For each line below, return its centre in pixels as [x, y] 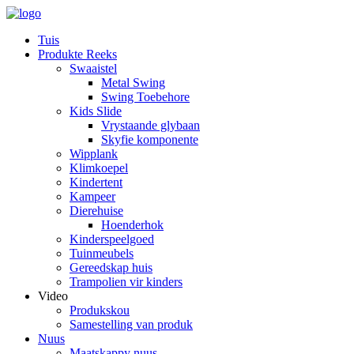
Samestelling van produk [131, 324]
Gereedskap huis [111, 267]
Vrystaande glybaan [151, 125]
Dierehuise [96, 211]
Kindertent [96, 182]
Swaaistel [93, 68]
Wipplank [94, 154]
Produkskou [100, 310]
